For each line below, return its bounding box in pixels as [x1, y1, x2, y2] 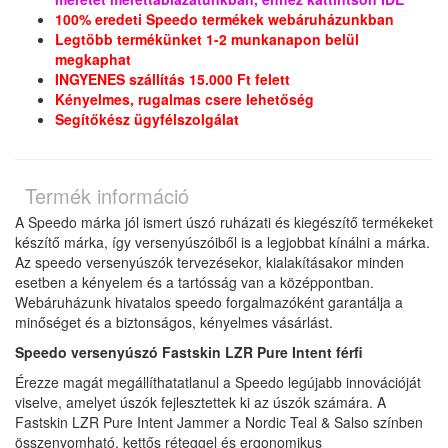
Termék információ [25, 181, 189, 211]
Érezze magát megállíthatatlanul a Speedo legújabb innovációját [15, 372, 421, 393]
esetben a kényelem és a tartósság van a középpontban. [15, 272, 374, 293]
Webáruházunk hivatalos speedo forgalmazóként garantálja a [15, 292, 403, 313]
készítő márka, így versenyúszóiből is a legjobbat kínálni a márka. [15, 232, 430, 253]
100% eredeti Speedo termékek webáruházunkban [55, 9, 394, 30]
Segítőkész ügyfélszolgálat [55, 109, 239, 130]
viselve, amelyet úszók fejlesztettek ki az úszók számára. [15, 392, 377, 413]
